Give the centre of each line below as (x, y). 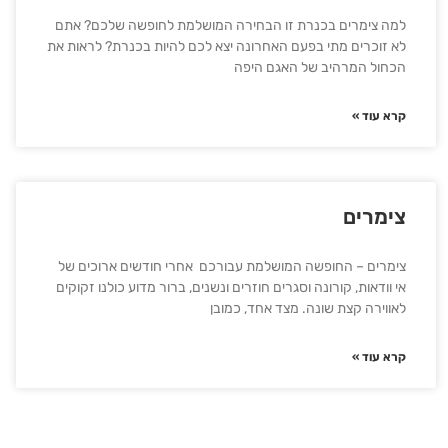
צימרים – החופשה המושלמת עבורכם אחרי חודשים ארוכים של (232, 266)
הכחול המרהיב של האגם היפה (320, 67)
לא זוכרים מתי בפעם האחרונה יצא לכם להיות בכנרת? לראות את (226, 46)
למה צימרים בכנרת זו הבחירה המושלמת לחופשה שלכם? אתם (230, 25)
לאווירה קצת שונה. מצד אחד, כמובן (308, 308)
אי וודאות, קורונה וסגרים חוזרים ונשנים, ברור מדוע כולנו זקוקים (231, 287)
